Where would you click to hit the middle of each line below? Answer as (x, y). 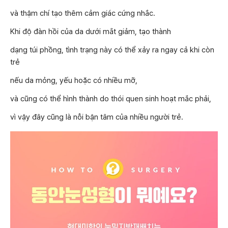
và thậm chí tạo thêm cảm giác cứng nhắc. (83, 13)
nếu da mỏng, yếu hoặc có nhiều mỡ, (74, 81)
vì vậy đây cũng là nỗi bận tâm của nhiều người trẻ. (97, 117)
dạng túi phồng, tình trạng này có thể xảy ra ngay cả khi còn (112, 50)
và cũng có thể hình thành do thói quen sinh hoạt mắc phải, (111, 99)
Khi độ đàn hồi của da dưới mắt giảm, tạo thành (91, 32)
